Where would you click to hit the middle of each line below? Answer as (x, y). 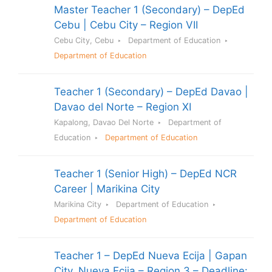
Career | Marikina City (107, 189)
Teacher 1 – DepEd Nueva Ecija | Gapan (151, 256)
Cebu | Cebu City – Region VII (126, 25)
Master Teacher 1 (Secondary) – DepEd (149, 10)
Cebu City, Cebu (84, 41)
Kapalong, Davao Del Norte (104, 123)
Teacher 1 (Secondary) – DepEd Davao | (151, 92)
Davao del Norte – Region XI (123, 107)
